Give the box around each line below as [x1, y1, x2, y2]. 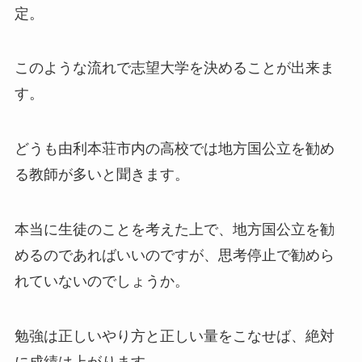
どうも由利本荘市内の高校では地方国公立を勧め [14, 141, 335, 158]
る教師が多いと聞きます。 [14, 166, 189, 183]
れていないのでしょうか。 [14, 273, 189, 290]
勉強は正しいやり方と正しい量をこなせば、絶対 [14, 327, 335, 344]
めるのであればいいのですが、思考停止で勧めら [14, 247, 335, 264]
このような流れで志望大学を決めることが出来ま [14, 60, 335, 77]
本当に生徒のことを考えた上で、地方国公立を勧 [14, 221, 335, 238]
